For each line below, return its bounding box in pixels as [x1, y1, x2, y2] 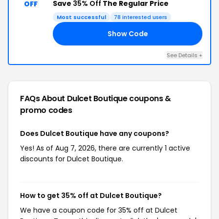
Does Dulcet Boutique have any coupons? [20, 129, 169, 138]
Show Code [107, 28, 148, 39]
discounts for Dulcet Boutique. [20, 154, 123, 164]
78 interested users [114, 13, 167, 21]
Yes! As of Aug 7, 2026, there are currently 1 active [20, 143, 190, 153]
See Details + [167, 51, 202, 59]
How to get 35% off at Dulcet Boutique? [20, 191, 162, 200]
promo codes [20, 105, 72, 116]
